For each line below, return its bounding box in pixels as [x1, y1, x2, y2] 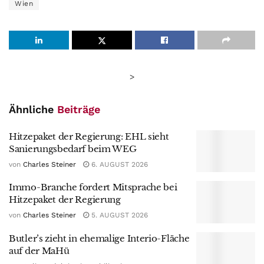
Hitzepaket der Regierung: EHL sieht [9, 130, 169, 142]
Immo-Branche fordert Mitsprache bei [9, 181, 177, 193]
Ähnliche [9, 103, 57, 115]
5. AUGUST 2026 [89, 211, 148, 220]
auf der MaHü [9, 245, 70, 256]
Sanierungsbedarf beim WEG [9, 143, 137, 154]
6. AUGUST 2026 [89, 160, 148, 169]
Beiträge [57, 103, 100, 115]
